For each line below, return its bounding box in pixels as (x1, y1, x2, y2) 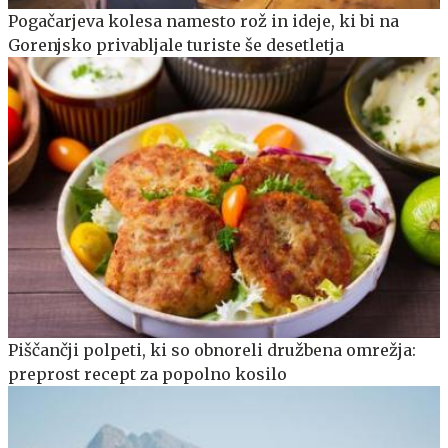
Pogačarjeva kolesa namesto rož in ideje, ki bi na (8, 11, 399, 32)
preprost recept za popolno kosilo (8, 364, 287, 385)
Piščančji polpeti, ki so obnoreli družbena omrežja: (8, 340, 416, 361)
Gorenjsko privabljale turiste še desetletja (8, 35, 344, 56)
